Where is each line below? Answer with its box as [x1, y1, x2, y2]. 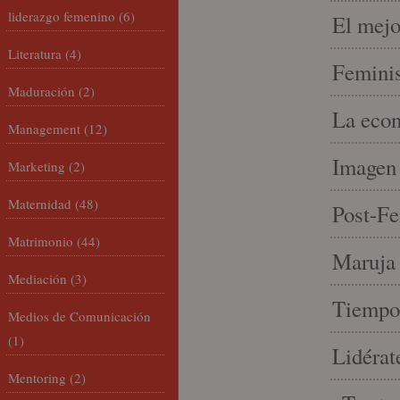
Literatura [8, 45, 62, 62]
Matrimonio [8, 232, 73, 250]
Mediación [8, 270, 67, 287]
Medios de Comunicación [8, 307, 151, 325]
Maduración [8, 82, 75, 100]
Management [8, 120, 80, 137]
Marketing [8, 157, 65, 175]
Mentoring [8, 369, 66, 387]
